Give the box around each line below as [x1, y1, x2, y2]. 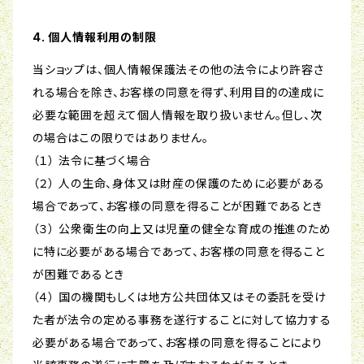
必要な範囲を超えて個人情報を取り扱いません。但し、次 [32, 108, 323, 123]
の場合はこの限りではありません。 [32, 131, 209, 145]
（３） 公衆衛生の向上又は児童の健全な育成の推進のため [32, 222, 331, 236]
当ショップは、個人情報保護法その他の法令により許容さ [32, 63, 324, 77]
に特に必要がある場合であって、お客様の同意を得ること [32, 245, 325, 259]
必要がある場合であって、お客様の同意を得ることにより [32, 336, 323, 350]
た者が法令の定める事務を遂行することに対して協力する [32, 313, 331, 327]
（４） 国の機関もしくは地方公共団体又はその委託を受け [32, 290, 327, 305]
